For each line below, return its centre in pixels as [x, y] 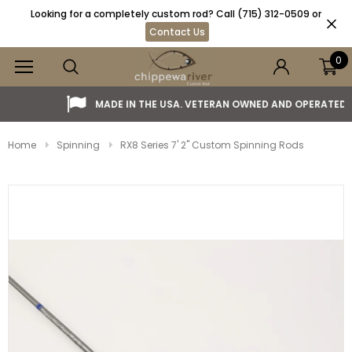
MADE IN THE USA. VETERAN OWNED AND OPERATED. [191, 104]
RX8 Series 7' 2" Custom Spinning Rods [212, 145]
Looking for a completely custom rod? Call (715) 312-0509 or [176, 13]
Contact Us [177, 31]
